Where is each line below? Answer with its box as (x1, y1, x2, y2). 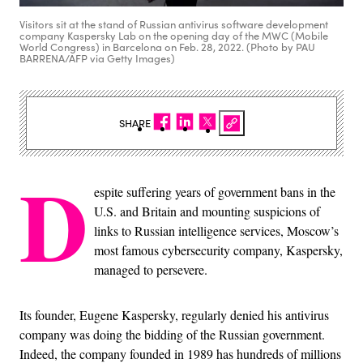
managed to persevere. (94, 261, 207, 279)
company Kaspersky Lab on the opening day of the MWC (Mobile (19, 28, 328, 44)
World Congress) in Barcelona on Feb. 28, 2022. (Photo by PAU (19, 40, 315, 55)
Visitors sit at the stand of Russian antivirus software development (19, 17, 328, 32)
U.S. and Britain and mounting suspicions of (94, 203, 320, 220)
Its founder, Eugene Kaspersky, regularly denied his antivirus (19, 306, 329, 324)
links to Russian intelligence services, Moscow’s (94, 222, 339, 240)
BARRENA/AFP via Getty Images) (19, 51, 175, 66)
